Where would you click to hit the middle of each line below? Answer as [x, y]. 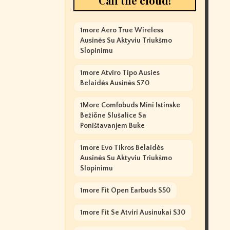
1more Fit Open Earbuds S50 [125, 190]
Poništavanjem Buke [112, 126]
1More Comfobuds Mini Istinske [130, 105]
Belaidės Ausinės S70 [114, 83]
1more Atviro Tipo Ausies [120, 73]
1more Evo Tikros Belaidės [122, 148]
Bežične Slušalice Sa [113, 116]
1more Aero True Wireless [121, 30]
